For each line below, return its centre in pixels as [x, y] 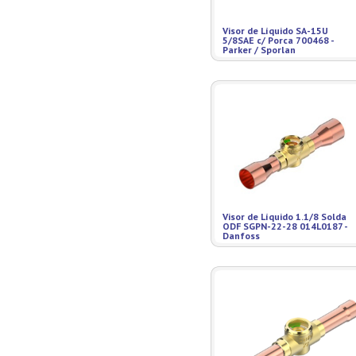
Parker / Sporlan [259, 50]
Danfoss [241, 236]
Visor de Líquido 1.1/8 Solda [284, 217]
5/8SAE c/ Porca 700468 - [278, 40]
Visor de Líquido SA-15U [275, 31]
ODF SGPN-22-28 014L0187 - [285, 226]
